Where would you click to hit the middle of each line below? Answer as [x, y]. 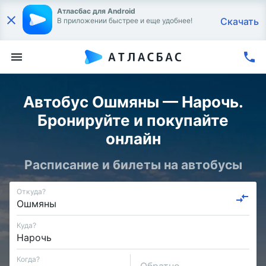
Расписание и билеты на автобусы [133, 165]
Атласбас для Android [96, 11]
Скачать [240, 21]
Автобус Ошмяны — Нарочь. [133, 102]
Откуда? [31, 191]
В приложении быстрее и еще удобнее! [125, 20]
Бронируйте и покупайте [133, 120]
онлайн [133, 139]
